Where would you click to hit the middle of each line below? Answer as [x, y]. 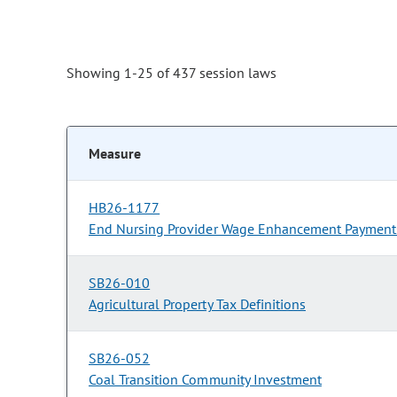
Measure [115, 154]
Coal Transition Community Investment [205, 380]
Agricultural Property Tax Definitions [197, 304]
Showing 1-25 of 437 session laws [171, 73]
